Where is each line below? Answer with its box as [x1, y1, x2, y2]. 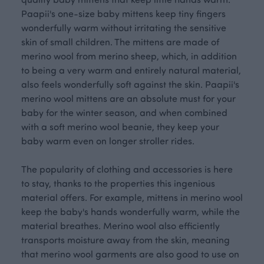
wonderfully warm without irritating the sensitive [21, 21, 226, 34]
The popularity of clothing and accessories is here [21, 163, 233, 175]
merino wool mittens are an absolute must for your [21, 92, 236, 104]
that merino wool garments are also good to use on [21, 247, 239, 260]
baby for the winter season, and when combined [21, 106, 227, 118]
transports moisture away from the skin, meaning [21, 233, 230, 246]
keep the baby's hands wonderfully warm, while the [21, 205, 240, 217]
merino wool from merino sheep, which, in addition [21, 49, 237, 62]
